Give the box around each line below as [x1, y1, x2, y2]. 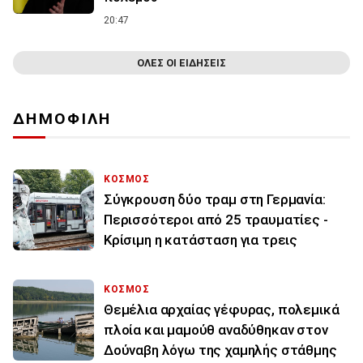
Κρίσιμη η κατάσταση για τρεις [104, 232, 298, 249]
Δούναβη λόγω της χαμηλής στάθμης [104, 342, 337, 359]
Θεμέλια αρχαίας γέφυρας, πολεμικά [104, 301, 340, 318]
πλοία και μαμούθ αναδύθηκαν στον [104, 322, 328, 339]
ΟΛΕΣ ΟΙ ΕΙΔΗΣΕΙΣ [137, 57, 226, 70]
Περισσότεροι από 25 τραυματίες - [104, 211, 328, 228]
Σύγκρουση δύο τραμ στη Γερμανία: [104, 191, 326, 208]
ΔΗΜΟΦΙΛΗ [13, 109, 112, 129]
